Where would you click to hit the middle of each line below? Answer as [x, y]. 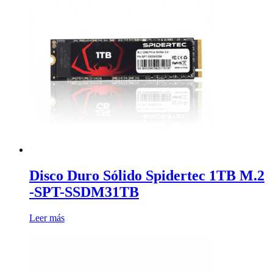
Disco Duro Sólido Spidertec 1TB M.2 [147, 175]
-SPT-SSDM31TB [84, 192]
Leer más [47, 218]
